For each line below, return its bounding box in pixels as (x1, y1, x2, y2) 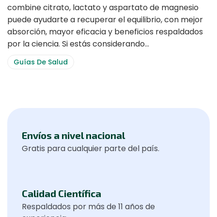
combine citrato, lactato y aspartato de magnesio (7, 2, 199, 13)
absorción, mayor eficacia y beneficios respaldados (7, 26, 203, 37)
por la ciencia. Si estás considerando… (7, 38, 149, 49)
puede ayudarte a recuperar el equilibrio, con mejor (7, 14, 203, 25)
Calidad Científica (22, 187, 101, 199)
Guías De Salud (14, 57, 68, 67)
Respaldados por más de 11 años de (22, 201, 155, 212)
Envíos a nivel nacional (22, 129, 125, 141)
